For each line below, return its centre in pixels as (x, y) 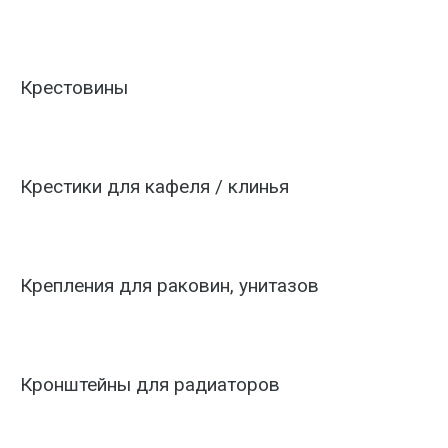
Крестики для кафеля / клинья (154, 186)
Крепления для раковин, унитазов (169, 285)
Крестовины (74, 87)
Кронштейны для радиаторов (150, 384)
